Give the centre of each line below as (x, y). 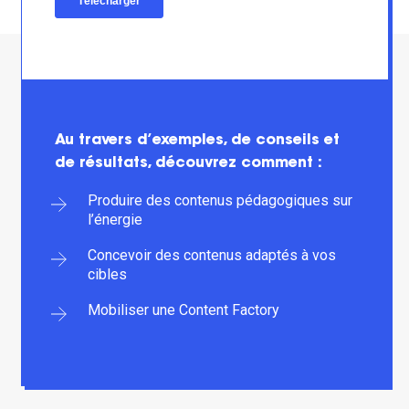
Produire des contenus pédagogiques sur (220, 200)
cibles (107, 274)
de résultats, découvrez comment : (188, 163)
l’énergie (115, 220)
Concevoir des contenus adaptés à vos (211, 255)
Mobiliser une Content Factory (183, 310)
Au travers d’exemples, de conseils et (197, 141)
